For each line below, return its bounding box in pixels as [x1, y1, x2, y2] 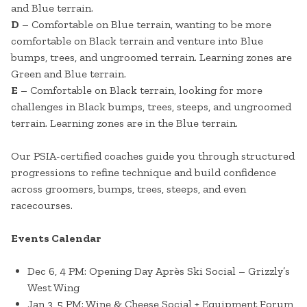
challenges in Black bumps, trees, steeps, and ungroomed [11, 100, 291, 114]
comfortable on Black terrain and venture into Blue [11, 34, 263, 48]
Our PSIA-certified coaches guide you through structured [11, 149, 295, 163]
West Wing [27, 281, 79, 295]
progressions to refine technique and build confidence [11, 166, 276, 180]
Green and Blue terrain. [11, 67, 126, 81]
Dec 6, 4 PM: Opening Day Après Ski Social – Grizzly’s [27, 265, 290, 278]
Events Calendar [11, 232, 101, 245]
